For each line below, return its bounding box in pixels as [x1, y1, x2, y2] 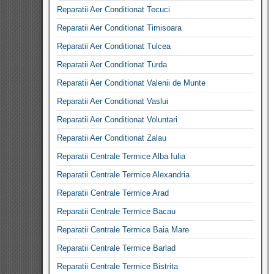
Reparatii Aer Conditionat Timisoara [57, 23, 182, 32]
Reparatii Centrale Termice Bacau [57, 207, 176, 216]
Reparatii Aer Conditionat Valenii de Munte [57, 78, 206, 87]
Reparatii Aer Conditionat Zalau [57, 133, 166, 143]
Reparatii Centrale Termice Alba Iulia [57, 152, 185, 161]
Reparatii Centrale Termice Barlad [57, 243, 176, 253]
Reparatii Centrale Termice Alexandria [57, 170, 190, 179]
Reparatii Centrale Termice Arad [57, 188, 169, 198]
